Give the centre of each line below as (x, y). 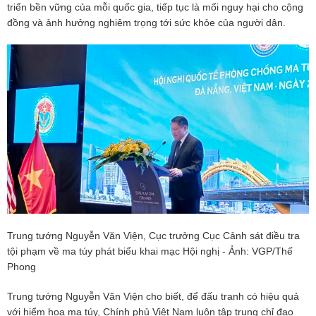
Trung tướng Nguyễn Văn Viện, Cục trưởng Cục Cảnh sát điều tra (153, 236)
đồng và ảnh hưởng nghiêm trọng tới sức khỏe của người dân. (146, 22)
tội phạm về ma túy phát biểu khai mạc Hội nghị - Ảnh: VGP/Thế (150, 251)
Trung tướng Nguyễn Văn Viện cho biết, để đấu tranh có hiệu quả (153, 297)
